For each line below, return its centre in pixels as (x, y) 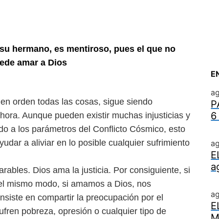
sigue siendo (128, 102)
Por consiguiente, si (152, 170)
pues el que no (145, 49)
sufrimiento (168, 143)
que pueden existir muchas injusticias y (114, 115)
